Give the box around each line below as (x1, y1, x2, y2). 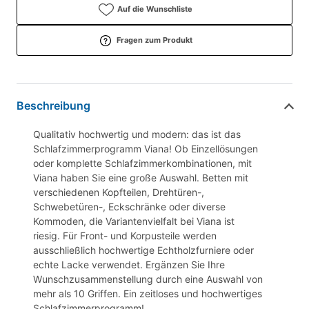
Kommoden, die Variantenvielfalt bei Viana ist (33, 215, 235, 227)
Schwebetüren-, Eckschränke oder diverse (33, 200, 226, 212)
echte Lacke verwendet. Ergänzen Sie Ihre (33, 258, 225, 270)
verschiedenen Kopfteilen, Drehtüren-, (33, 186, 204, 198)
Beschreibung (17, 98, 90, 112)
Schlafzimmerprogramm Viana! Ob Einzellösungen (33, 142, 258, 154)
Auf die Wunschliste (117, 3, 192, 14)
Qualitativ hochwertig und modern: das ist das (33, 128, 241, 140)
